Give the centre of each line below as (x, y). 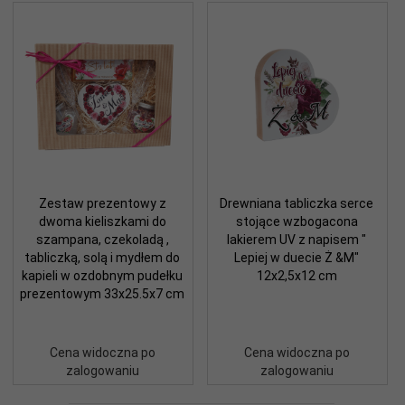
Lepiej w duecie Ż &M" (297, 257)
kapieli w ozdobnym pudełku (102, 275)
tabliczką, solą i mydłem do (102, 257)
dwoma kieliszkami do (102, 221)
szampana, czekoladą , (102, 239)
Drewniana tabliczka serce (297, 203)
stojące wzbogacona (297, 221)
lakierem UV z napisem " (297, 239)
